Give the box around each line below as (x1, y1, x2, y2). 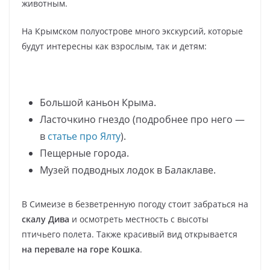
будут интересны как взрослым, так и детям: (22, 40, 207, 52)
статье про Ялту (48, 129, 121, 143)
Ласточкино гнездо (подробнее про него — (40, 112, 245, 126)
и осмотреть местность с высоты (69, 213, 209, 225)
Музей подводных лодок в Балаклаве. (40, 163, 216, 177)
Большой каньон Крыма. (40, 95, 156, 109)
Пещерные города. (40, 146, 129, 160)
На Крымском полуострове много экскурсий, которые (22, 25, 243, 37)
